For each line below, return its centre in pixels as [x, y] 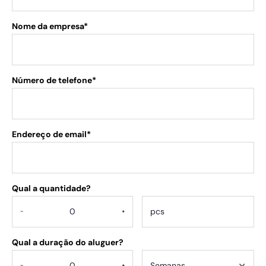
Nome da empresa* [50, 26]
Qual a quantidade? [51, 188]
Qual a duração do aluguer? [68, 242]
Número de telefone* [54, 80]
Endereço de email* [51, 134]
